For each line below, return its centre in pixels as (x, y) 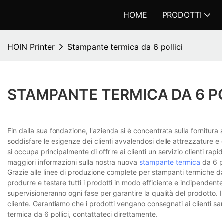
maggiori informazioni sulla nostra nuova (73, 162)
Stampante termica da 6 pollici (125, 47)
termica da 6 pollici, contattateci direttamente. (83, 214)
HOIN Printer (31, 47)
